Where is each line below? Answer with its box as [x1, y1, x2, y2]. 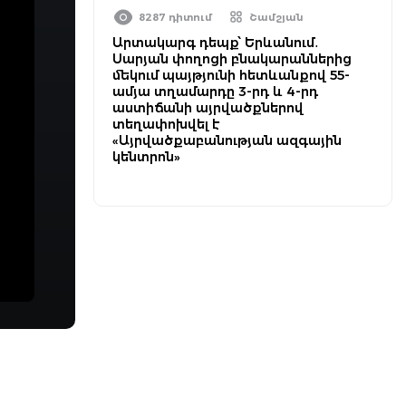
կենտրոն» [112, 149, 180, 165]
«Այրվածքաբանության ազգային [112, 132, 342, 149]
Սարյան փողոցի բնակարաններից [112, 51, 352, 67]
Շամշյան [249, 11, 304, 24]
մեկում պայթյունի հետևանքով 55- [112, 67, 350, 83]
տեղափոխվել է [112, 116, 220, 132]
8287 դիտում [139, 11, 212, 24]
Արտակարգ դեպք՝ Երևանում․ [112, 34, 319, 51]
